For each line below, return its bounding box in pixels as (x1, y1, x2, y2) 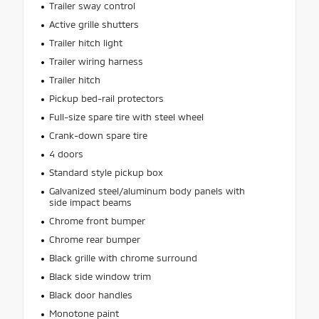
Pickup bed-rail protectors (48, 92, 164, 104)
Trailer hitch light (48, 36, 122, 48)
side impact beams (48, 196, 132, 208)
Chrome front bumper (48, 214, 145, 226)
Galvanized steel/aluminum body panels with (48, 184, 245, 197)
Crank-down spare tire (48, 129, 147, 141)
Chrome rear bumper (48, 233, 140, 245)
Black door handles (48, 288, 132, 300)
